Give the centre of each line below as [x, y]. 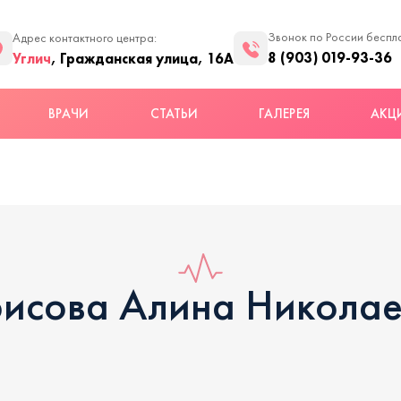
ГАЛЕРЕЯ [284, 114]
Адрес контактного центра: [85, 38]
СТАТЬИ [174, 114]
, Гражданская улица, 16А [142, 58]
